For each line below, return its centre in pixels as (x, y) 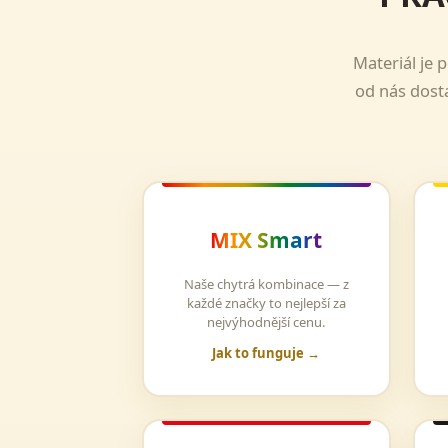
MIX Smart (266, 240)
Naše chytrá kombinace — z (266, 284)
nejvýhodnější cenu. (266, 322)
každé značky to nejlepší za (266, 303)
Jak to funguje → (266, 353)
